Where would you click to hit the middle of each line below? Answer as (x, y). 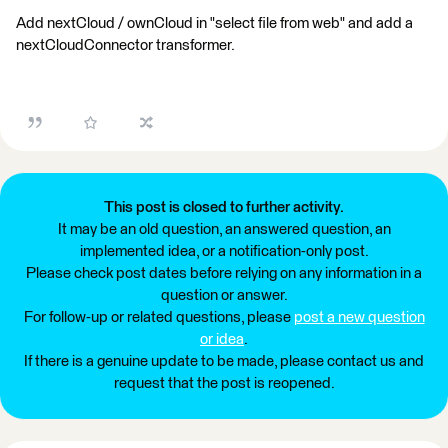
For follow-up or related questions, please (158, 317)
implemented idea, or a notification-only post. (224, 251)
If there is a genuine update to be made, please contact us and (224, 361)
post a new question (359, 317)
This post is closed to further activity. (224, 207)
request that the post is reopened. (224, 383)
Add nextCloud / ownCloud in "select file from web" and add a (214, 23)
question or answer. (224, 295)
